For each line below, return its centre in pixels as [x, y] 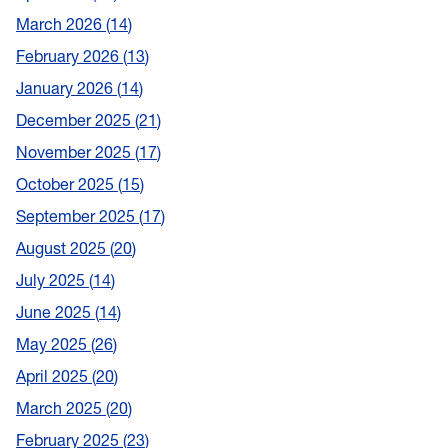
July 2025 [52, 279]
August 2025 [63, 247]
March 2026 [61, 23]
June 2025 [55, 311]
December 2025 [75, 119]
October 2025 [67, 183]
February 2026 [69, 55]
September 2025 [77, 215]
